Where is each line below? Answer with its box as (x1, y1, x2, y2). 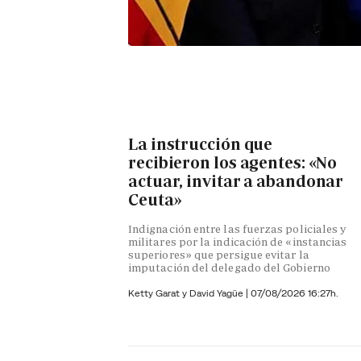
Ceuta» (128, 189, 182, 210)
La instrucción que (128, 133, 273, 155)
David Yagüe (189, 287, 246, 300)
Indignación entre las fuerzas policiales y (128, 222, 346, 237)
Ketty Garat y (128, 287, 189, 300)
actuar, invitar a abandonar (128, 170, 344, 192)
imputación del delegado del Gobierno (128, 260, 330, 276)
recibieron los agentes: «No (128, 151, 338, 173)
